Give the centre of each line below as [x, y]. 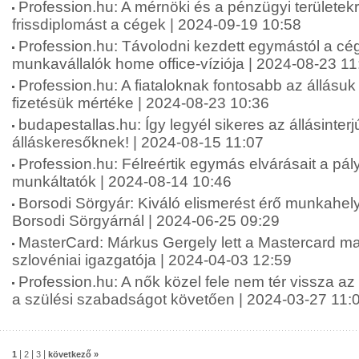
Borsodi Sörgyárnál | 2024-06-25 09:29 [146, 221]
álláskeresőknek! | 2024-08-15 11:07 [138, 142]
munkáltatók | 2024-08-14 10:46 [122, 182]
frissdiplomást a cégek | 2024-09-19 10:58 [157, 24]
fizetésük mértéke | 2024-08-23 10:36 [141, 103]
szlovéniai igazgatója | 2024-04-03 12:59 [152, 260]
